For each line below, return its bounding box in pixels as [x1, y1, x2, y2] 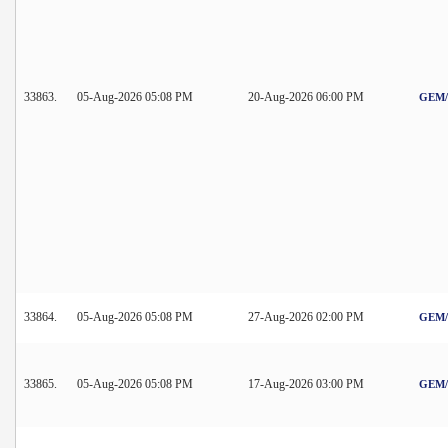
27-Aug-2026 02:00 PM [248, 309, 364, 324]
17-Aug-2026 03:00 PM [248, 376, 364, 391]
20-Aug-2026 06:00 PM [248, 89, 364, 104]
